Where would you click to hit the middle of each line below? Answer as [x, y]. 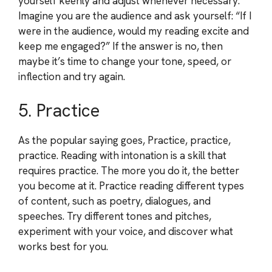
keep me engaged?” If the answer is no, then [121, 46]
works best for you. [63, 246]
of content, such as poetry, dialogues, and [114, 201]
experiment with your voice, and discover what [126, 231]
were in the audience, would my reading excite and [134, 31]
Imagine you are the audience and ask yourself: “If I [135, 16]
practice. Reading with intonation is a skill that [122, 155]
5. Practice [59, 110]
